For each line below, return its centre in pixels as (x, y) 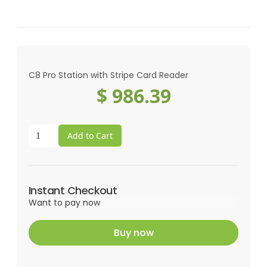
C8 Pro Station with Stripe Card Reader (108, 75)
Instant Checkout (73, 190)
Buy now (133, 232)
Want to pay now (64, 202)
